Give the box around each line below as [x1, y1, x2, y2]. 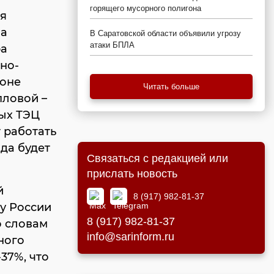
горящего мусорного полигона [90, 4, 201, 13]
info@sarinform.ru [87, 231, 174, 243]
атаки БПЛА [90, 40, 135, 50]
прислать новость [87, 168, 177, 180]
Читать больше [143, 82, 199, 91]
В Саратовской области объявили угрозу [90, 29, 241, 38]
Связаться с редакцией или [87, 152, 228, 165]
